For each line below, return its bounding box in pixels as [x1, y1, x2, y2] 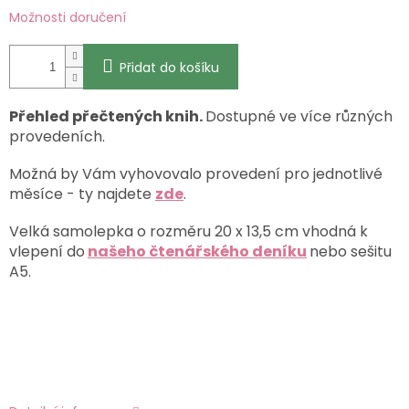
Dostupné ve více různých [205, 106, 393, 128]
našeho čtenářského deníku [88, 241, 307, 263]
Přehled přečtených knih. [9, 106, 205, 128]
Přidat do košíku [120, 58, 219, 78]
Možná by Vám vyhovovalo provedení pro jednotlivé [9, 163, 383, 185]
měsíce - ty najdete [9, 184, 155, 205]
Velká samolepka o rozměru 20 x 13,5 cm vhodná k [9, 221, 368, 243]
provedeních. [9, 126, 105, 148]
